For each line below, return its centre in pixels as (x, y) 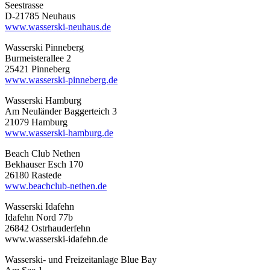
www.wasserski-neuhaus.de (58, 27)
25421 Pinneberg (37, 69)
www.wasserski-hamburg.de (59, 133)
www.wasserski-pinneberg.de (61, 80)
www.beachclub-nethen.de (56, 186)
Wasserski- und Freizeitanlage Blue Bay (81, 259)
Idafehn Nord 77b (39, 217)
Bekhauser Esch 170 (44, 164)
